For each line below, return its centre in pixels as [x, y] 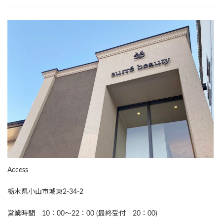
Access [18, 170]
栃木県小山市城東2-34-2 [45, 192]
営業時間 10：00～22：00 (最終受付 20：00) [82, 213]
